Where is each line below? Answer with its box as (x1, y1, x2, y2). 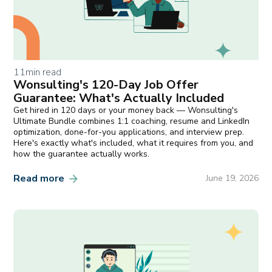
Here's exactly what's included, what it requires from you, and (13, 137, 254, 149)
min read (25, 66, 62, 79)
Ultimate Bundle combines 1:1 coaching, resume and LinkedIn (13, 115, 250, 127)
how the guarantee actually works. (13, 148, 150, 160)
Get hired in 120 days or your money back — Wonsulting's (13, 104, 239, 116)
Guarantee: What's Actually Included (13, 90, 225, 106)
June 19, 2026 (205, 172, 259, 184)
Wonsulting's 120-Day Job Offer (13, 76, 199, 93)
